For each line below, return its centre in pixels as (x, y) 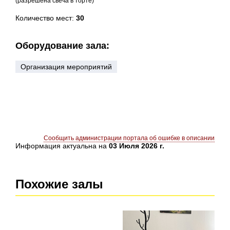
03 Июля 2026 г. (137, 146)
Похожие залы (59, 184)
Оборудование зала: (62, 46)
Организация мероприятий (66, 67)
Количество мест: (46, 18)
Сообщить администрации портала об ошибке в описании (129, 138)
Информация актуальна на (62, 146)
